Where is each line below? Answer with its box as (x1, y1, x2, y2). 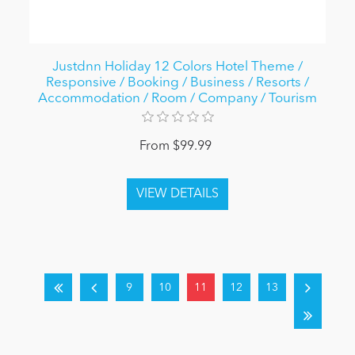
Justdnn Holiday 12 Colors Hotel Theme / (52, 60, 303, 74)
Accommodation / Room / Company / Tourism (38, 92, 317, 106)
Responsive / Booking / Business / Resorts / (46, 76, 309, 90)
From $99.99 (139, 140, 212, 154)
